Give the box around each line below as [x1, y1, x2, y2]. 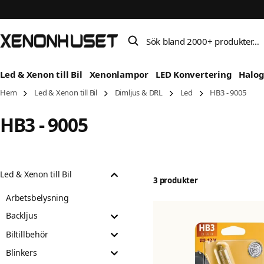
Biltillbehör [6, 228, 48, 240]
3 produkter [153, 175, 198, 186]
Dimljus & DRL [114, 87, 163, 98]
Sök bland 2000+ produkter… [117, 28, 241, 41]
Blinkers [6, 246, 37, 258]
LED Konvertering [156, 68, 232, 80]
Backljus [6, 210, 38, 222]
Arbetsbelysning [6, 192, 69, 204]
